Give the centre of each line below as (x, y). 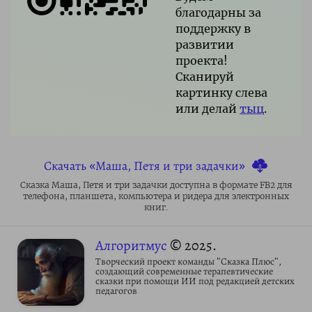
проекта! (202, 60)
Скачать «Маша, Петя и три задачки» (145, 165)
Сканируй (205, 76)
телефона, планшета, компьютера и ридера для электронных (156, 196)
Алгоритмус (133, 245)
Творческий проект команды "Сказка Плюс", (188, 261)
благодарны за (218, 12)
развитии (205, 44)
